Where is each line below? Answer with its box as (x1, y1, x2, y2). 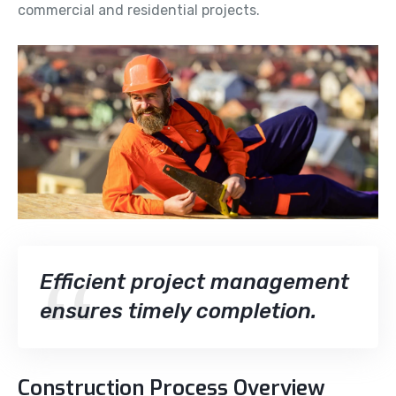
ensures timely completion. (40, 298, 316, 324)
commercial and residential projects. (18, 2, 260, 19)
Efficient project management (40, 269, 349, 294)
